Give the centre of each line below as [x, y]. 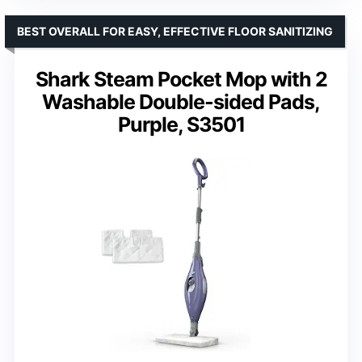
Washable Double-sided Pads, [181, 102]
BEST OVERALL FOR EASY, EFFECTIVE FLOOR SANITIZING [175, 32]
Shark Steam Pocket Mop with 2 [181, 80]
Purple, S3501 [181, 125]
